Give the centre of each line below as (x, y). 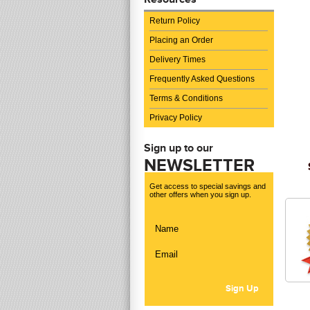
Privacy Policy (176, 118)
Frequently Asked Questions (202, 79)
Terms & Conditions (186, 98)
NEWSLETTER (199, 165)
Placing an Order (181, 40)
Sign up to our (179, 148)
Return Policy (175, 21)
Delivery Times (177, 60)
